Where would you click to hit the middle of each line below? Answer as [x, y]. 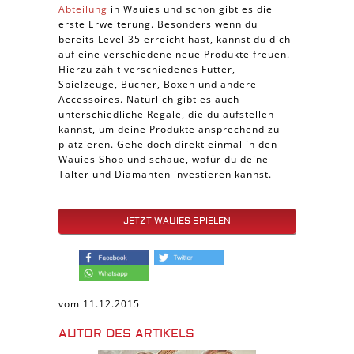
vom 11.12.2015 [99, 304]
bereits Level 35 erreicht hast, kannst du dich [175, 39]
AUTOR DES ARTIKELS [126, 334]
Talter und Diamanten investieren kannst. [165, 174]
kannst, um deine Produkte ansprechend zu [169, 129]
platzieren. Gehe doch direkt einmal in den [168, 144]
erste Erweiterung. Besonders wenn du [158, 24]
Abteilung [83, 9]
